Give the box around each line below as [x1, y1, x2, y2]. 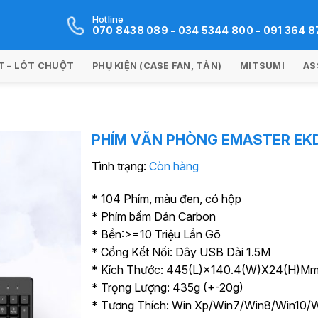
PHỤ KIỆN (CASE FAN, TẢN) [92, 60, 222, 71]
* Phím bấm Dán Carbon [92, 209, 216, 224]
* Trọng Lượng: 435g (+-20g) [92, 280, 243, 295]
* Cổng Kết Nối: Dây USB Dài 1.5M [92, 245, 270, 259]
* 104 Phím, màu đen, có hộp [92, 192, 241, 206]
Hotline [92, 13, 124, 25]
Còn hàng [149, 159, 199, 173]
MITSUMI [240, 60, 285, 71]
